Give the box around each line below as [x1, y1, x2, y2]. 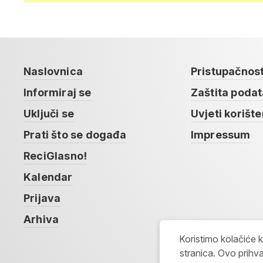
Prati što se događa [23, 129, 126, 141]
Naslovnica [23, 65, 83, 77]
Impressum [190, 129, 251, 141]
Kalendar [23, 171, 73, 183]
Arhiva [23, 213, 59, 225]
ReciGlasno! [23, 150, 87, 162]
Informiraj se [23, 86, 92, 99]
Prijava [23, 192, 61, 204]
